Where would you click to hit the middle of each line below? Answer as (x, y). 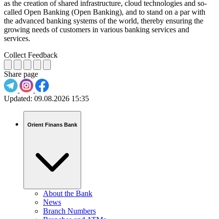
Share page (21, 74)
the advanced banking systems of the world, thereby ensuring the (104, 21)
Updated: (18, 99)
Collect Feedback (31, 55)
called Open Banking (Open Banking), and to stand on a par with (105, 12)
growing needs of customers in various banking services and (97, 30)
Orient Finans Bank (52, 124)
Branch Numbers (69, 211)
